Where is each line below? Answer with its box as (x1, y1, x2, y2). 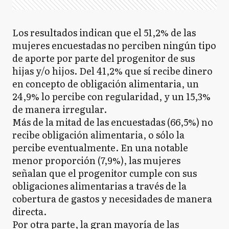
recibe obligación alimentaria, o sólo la (12, 128, 185, 142)
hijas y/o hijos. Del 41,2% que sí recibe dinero (12, 64, 213, 78)
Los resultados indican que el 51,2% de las (12, 26, 196, 39)
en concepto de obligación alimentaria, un (12, 77, 199, 90)
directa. (12, 204, 47, 218)
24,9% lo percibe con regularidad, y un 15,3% (12, 89, 211, 103)
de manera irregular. (12, 102, 107, 116)
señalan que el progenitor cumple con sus (12, 166, 197, 180)
